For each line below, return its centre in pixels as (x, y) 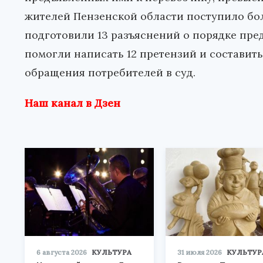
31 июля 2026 (200, 252)
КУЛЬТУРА (112, 252)
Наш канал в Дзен (73, 103)
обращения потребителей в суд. (110, 72)
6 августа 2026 (62, 252)
